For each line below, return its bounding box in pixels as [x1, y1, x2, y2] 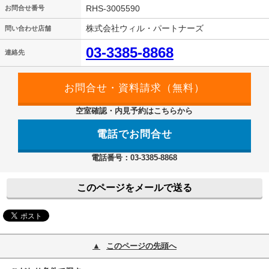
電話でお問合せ [96, 128, 172, 140]
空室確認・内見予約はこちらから [76, 106, 193, 115]
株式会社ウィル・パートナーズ [86, 23, 204, 33]
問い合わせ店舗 [5, 25, 51, 32]
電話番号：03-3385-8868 [91, 153, 178, 162]
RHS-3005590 [86, 4, 140, 13]
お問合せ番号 [5, 4, 44, 11]
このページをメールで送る [77, 183, 192, 193]
